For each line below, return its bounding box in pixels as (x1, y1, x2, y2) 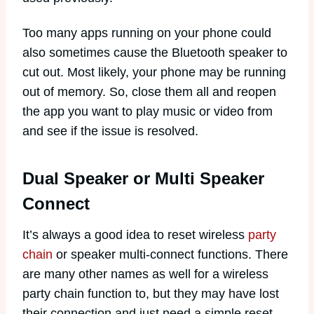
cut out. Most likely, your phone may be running (22, 64, 286, 79)
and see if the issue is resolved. (22, 123, 202, 138)
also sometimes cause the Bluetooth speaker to (22, 45, 287, 60)
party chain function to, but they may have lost (22, 286, 279, 301)
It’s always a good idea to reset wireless (22, 227, 248, 242)
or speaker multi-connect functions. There (53, 247, 288, 261)
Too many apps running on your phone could (22, 25, 271, 40)
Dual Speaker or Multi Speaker (22, 168, 264, 188)
